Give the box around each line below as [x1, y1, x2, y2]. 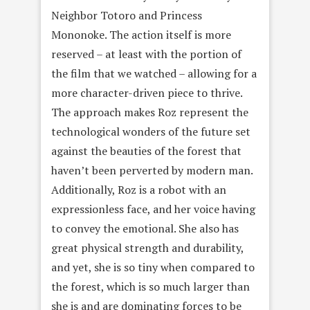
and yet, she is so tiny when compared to [51, 259, 255, 275]
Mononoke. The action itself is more [51, 27, 231, 42]
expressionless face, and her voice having [51, 201, 255, 217]
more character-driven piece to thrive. [51, 85, 242, 100]
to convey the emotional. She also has [51, 221, 239, 236]
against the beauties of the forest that [51, 143, 241, 158]
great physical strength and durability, [51, 240, 244, 255]
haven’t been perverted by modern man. [51, 163, 253, 178]
